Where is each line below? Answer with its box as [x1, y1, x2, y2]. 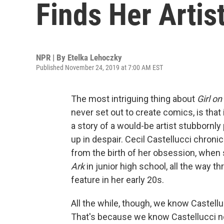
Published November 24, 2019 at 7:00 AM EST [36, 63, 163, 71]
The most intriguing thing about [71, 93, 197, 104]
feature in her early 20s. [71, 174, 164, 185]
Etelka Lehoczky [67, 52, 122, 62]
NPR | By [36, 52, 67, 62]
